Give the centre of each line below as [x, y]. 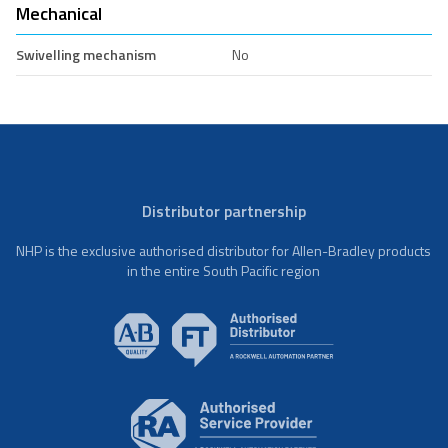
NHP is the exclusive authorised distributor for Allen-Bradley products [224, 250]
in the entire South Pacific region [224, 270]
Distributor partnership [223, 210]
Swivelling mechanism [86, 54]
